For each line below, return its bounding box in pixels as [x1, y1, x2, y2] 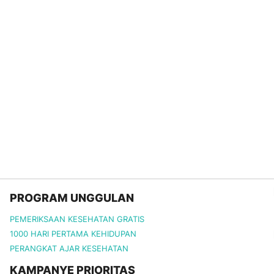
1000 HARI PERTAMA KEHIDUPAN [9, 229, 136, 239]
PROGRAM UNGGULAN [9, 191, 134, 205]
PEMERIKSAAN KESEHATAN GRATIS [9, 214, 144, 224]
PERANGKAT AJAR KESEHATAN [9, 243, 128, 254]
